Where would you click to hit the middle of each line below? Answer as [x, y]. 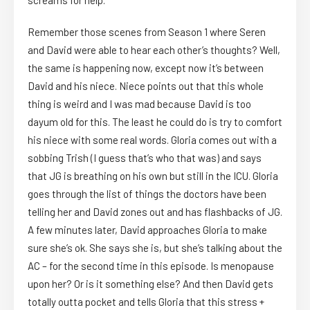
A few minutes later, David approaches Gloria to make [147, 230]
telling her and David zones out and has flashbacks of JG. [155, 212]
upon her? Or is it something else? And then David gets [151, 284]
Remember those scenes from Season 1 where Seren [147, 32]
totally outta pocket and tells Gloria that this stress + [146, 302]
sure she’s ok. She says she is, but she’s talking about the [155, 248]
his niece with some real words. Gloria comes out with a [152, 140]
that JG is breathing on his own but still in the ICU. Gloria [153, 176]
